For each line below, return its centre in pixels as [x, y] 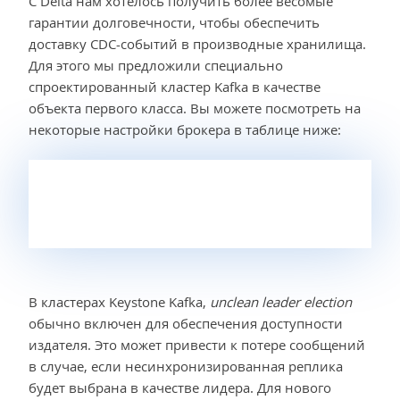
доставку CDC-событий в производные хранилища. [197, 43]
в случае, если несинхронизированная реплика [186, 366]
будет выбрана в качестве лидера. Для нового [180, 387]
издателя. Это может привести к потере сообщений [197, 344]
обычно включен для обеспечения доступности [186, 323]
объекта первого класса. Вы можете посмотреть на [195, 108]
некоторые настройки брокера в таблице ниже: [185, 129]
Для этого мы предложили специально [156, 65]
